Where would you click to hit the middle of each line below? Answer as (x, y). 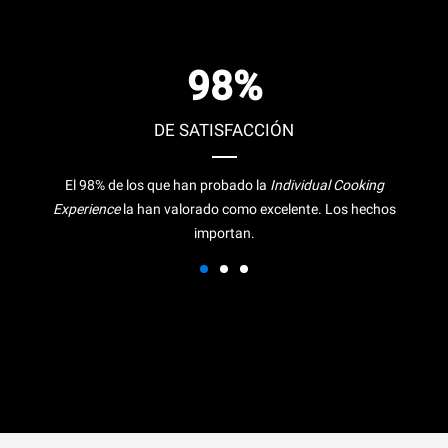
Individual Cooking (326, 184)
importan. (224, 232)
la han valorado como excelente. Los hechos (257, 208)
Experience (86, 208)
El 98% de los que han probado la (167, 184)
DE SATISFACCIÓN (224, 129)
